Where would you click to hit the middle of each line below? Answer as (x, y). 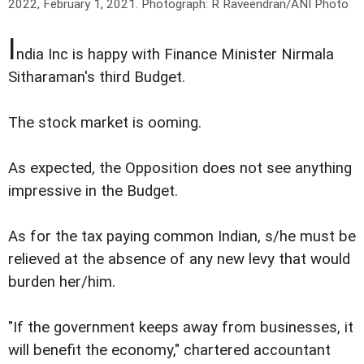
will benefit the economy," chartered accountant (169, 351)
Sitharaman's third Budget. (97, 77)
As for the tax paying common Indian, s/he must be (182, 236)
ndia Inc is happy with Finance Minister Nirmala (175, 54)
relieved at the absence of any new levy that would (179, 259)
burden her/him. (62, 282)
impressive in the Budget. (93, 191)
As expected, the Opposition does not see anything (180, 168)
